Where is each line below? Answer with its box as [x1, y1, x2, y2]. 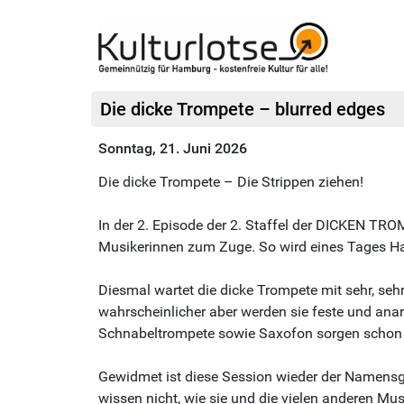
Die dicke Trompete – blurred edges [100, 97, 385, 120]
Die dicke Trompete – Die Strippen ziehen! [98, 172, 363, 190]
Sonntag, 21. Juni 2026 [98, 139, 247, 157]
